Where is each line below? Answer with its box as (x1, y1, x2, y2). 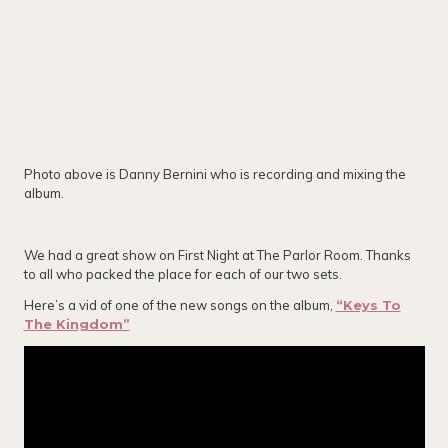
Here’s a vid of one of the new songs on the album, (23, 297, 336, 314)
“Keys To (335, 297, 401, 314)
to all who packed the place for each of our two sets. (23, 266, 345, 283)
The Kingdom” (23, 316, 130, 333)
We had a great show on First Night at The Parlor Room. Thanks (23, 247, 411, 264)
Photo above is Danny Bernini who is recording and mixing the (23, 166, 406, 183)
